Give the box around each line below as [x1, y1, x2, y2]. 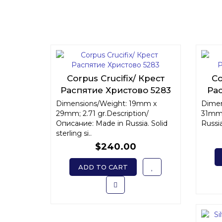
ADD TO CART [78, 163, 128, 171]
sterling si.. [56, 129, 92, 138]
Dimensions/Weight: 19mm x [56, 99, 157, 108]
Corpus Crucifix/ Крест [66, 73, 165, 83]
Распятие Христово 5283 [60, 85, 171, 95]
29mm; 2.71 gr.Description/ [56, 109, 149, 118]
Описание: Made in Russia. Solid [56, 119, 167, 128]
